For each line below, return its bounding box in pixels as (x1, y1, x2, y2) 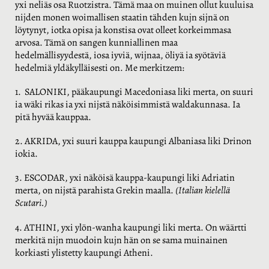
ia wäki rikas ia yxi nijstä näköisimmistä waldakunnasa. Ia (15, 97, 240, 111)
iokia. (15, 147, 38, 161)
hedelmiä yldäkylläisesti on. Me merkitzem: (15, 61, 184, 74)
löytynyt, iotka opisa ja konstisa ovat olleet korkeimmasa (15, 23, 231, 37)
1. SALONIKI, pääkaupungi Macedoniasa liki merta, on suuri (15, 85, 253, 98)
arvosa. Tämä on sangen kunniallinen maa (15, 35, 178, 49)
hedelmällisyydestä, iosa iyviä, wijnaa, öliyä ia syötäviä (15, 48, 226, 62)
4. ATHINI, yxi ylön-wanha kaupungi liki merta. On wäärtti (15, 220, 247, 234)
